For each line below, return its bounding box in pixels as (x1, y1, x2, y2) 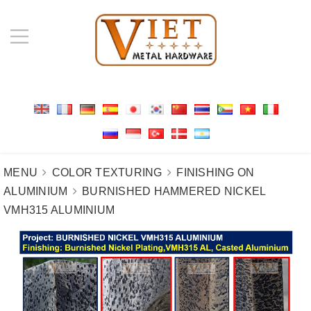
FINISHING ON (176, 166, 255, 178)
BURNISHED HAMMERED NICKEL (82, 185, 266, 197)
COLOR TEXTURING (51, 166, 162, 178)
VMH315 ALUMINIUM (3, 203, 115, 216)
